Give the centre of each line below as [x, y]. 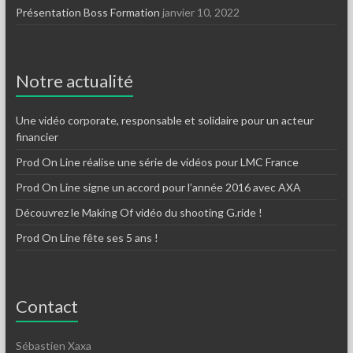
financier [37, 136]
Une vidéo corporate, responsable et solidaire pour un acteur [164, 120]
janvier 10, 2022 [201, 12]
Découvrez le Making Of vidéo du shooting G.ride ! [139, 212]
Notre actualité [74, 80]
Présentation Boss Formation [87, 12]
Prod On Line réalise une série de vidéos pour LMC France [157, 162]
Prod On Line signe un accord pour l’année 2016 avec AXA [158, 187]
